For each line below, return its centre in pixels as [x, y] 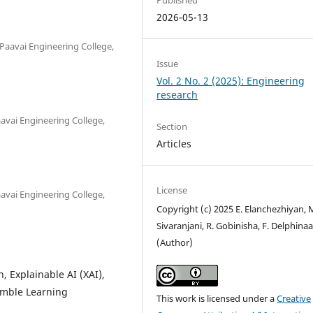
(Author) [175, 242]
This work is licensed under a [217, 299]
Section [172, 126]
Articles [174, 143]
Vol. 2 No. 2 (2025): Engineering [231, 80]
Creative [294, 299]
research [177, 94]
